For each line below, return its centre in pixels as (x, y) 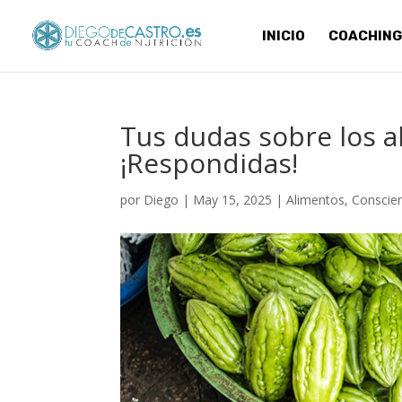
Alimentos (316, 200)
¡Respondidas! (210, 163)
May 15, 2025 (233, 200)
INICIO (284, 36)
